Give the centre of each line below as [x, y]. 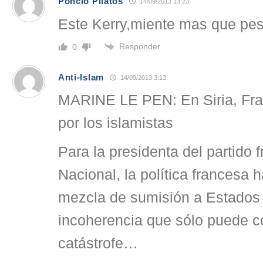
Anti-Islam [81, 77]
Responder [140, 46]
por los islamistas [116, 123]
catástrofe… [98, 244]
